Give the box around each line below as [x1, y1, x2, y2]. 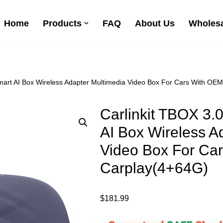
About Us [134, 18, 175, 28]
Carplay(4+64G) [100, 159, 209, 176]
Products [43, 18, 82, 28]
